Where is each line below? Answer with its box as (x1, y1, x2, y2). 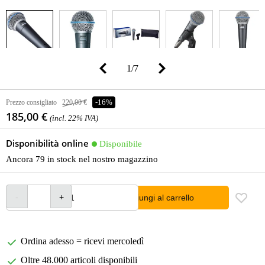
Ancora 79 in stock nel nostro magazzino (6, 154, 158, 164)
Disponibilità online (6, 137, 89, 150)
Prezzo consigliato (6, 98, 57, 106)
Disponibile (99, 138, 142, 149)
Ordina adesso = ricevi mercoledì (21, 236, 144, 247)
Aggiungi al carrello (122, 193, 194, 203)
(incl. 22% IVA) (50, 114, 98, 122)
